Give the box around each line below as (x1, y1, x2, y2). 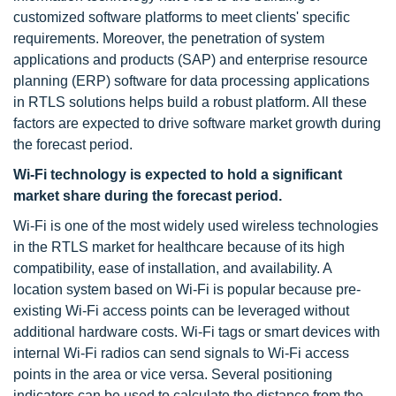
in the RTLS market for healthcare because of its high (13, 240, 345, 255)
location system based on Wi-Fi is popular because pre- (13, 282, 361, 297)
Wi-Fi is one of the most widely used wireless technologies (13, 218, 378, 233)
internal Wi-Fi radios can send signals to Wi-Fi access (13, 346, 349, 361)
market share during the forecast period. (13, 188, 282, 203)
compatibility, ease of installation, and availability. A (13, 261, 331, 276)
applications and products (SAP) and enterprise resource (13, 52, 368, 67)
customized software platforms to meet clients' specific (13, 10, 350, 25)
